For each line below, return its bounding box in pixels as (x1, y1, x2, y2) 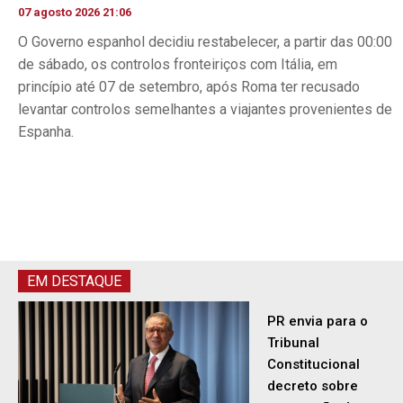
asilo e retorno (266, 340, 361, 357)
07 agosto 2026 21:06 (18, 5, 131, 20)
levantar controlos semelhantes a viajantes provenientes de (18, 101, 392, 119)
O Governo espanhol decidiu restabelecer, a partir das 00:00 (18, 33, 392, 51)
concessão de (266, 318, 358, 336)
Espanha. (18, 123, 74, 141)
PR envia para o (266, 232, 368, 249)
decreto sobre (266, 297, 358, 314)
